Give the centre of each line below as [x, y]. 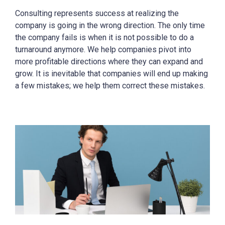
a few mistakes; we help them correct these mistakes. [110, 86]
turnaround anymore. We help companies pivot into [103, 49]
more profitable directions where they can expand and [109, 62]
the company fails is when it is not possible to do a [104, 37]
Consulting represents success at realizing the [97, 13]
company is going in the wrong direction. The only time [110, 25]
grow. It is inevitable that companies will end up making [111, 74]
